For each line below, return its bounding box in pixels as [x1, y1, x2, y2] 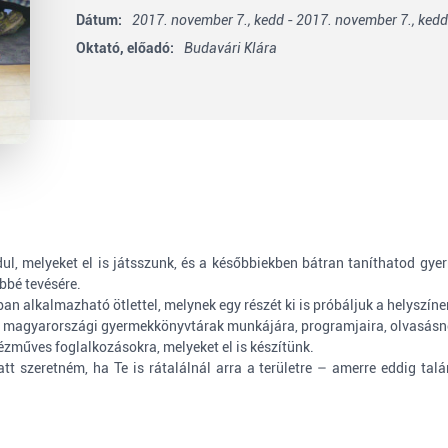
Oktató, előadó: [76, 40, 174, 56]
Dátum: [76, 12, 122, 28]
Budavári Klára [184, 40, 277, 56]
